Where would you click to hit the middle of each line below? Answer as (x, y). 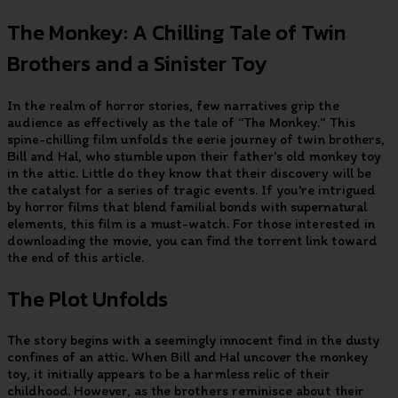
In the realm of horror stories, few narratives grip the (173, 105)
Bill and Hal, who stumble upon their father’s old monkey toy (194, 155)
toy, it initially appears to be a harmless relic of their (168, 374)
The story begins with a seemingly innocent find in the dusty (193, 340)
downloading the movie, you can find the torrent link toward (192, 240)
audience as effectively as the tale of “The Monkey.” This (181, 122)
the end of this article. (76, 257)
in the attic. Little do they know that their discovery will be (189, 172)
